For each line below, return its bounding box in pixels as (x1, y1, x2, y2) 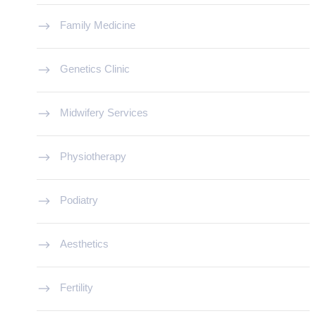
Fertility (60, 281, 93, 294)
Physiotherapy (60, 150, 126, 163)
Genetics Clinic (60, 63, 130, 75)
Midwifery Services (60, 107, 148, 119)
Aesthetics (60, 238, 109, 250)
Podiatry (60, 194, 98, 207)
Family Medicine (60, 19, 135, 32)
